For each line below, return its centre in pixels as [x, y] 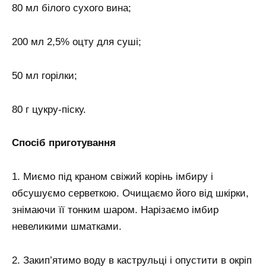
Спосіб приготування [64, 143]
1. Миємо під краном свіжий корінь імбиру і [113, 177]
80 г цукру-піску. [49, 109]
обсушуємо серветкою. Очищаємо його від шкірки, [130, 194]
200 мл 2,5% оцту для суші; [77, 42]
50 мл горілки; [45, 75]
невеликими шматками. [67, 227]
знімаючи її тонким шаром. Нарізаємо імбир [115, 210]
